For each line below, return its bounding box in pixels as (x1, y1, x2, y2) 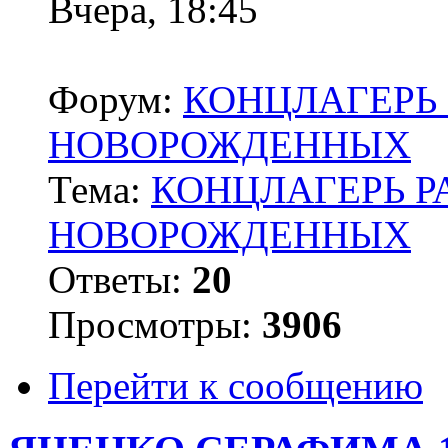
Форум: (48, 77, 183, 121)
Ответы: (48, 257, 192, 301)
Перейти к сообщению (48, 363, 423, 407)
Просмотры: (48, 302, 262, 346)
